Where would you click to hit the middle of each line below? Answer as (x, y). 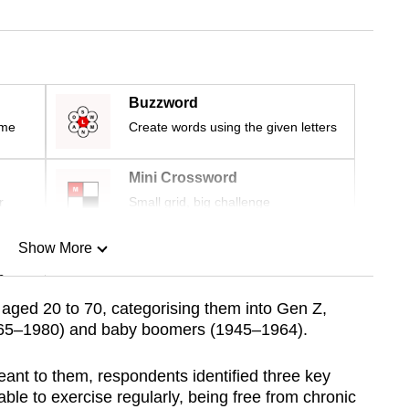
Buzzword (163, 103)
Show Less (55, 341)
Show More (55, 248)
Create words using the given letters (233, 127)
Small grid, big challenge (199, 202)
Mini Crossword (183, 178)
